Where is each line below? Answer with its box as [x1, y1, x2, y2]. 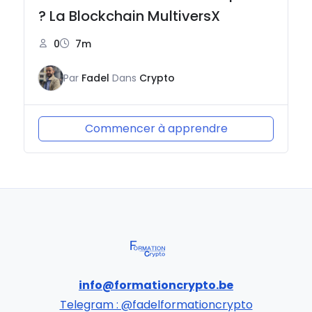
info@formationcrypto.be [79, 276, 233, 293]
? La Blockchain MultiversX [38, 6, 221, 26]
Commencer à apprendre [84, 120, 228, 136]
